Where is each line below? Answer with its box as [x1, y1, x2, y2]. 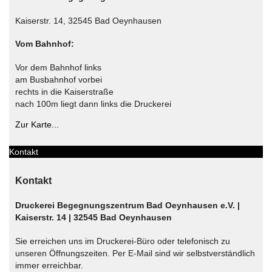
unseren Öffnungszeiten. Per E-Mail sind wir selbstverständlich [15, 248, 255, 258]
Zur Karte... [15, 119, 59, 129]
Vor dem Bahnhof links [15, 62, 101, 72]
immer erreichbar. [15, 260, 83, 270]
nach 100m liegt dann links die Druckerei [15, 98, 171, 109]
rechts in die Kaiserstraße [15, 86, 114, 97]
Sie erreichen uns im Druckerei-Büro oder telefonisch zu [15, 236, 230, 246]
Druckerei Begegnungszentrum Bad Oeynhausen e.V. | [15, 200, 240, 210]
